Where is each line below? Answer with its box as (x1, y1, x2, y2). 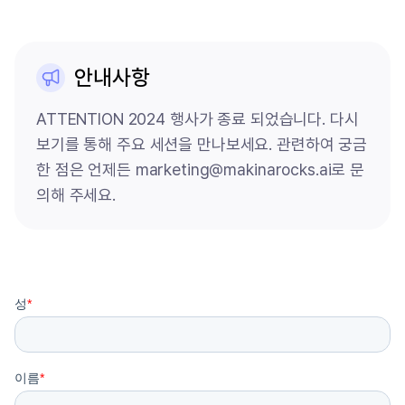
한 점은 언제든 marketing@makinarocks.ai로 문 (36, 159, 364, 179)
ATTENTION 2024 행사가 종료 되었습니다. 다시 (36, 108, 359, 128)
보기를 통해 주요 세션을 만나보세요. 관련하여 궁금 (36, 134, 368, 154)
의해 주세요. (36, 184, 117, 204)
